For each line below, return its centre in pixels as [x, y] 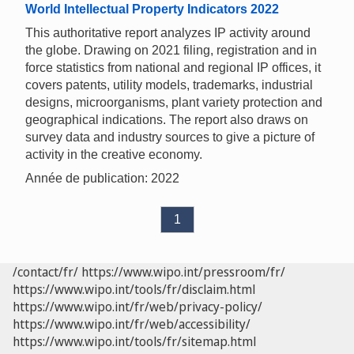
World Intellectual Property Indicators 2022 [152, 9]
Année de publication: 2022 [102, 179]
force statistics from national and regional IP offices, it [173, 68]
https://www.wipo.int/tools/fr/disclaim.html [134, 290]
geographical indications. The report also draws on [167, 120]
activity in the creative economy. [114, 155]
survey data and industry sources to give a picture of [170, 137]
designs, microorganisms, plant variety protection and [174, 103]
